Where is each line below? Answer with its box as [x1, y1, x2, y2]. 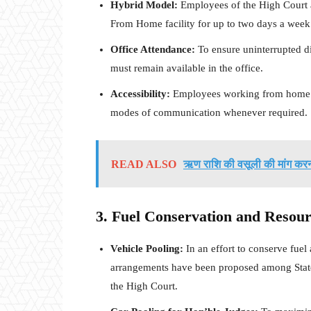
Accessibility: [110, 88, 170, 100]
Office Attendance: [110, 44, 195, 56]
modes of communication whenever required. [110, 107, 308, 119]
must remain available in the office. [110, 62, 263, 74]
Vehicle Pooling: [110, 243, 183, 255]
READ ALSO [111, 158, 176, 171]
